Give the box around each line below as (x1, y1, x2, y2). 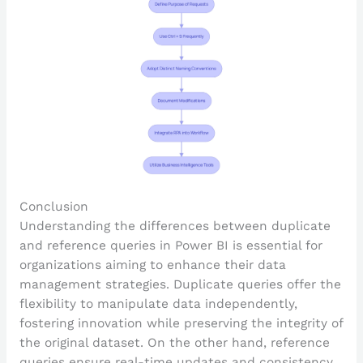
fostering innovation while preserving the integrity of (19, 315, 343, 331)
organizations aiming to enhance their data (19, 257, 286, 272)
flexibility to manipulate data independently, (19, 296, 297, 311)
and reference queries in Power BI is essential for (19, 237, 322, 253)
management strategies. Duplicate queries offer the (19, 276, 341, 292)
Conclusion (19, 199, 88, 214)
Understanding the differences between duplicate (19, 218, 331, 233)
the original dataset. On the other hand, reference (19, 335, 330, 350)
